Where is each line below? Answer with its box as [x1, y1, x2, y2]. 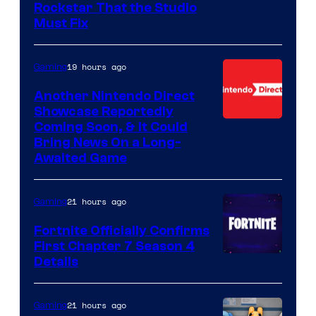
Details [34, 254, 78, 270]
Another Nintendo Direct [34, 88, 195, 104]
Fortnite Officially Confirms [34, 223, 209, 239]
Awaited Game [34, 150, 127, 166]
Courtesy [222, 253, 278, 273]
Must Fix [34, 16, 88, 32]
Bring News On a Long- [34, 135, 181, 151]
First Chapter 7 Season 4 [34, 238, 195, 255]
